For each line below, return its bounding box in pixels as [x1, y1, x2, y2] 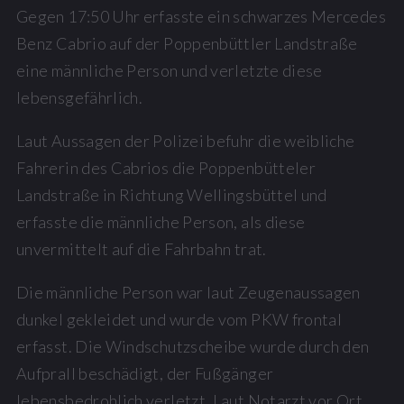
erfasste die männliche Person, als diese [16, 211, 306, 232]
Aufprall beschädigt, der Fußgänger [16, 363, 274, 383]
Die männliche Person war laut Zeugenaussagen [16, 281, 361, 302]
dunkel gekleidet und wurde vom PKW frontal [16, 308, 343, 329]
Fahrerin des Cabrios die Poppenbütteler [16, 157, 317, 178]
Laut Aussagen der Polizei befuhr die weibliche [16, 130, 355, 151]
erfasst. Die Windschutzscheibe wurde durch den [16, 335, 370, 356]
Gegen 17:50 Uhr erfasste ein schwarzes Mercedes [16, 5, 386, 26]
